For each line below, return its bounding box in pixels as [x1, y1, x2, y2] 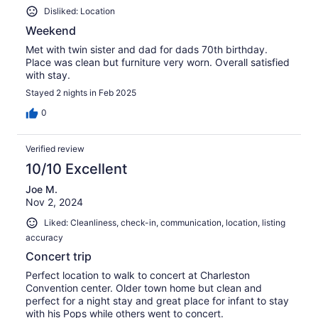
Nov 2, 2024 [26, 195, 83, 208]
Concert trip [26, 248, 92, 263]
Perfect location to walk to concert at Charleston [26, 268, 250, 281]
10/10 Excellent [26, 160, 127, 177]
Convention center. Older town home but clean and [26, 281, 262, 294]
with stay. [26, 68, 70, 81]
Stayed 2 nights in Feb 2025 [26, 87, 136, 98]
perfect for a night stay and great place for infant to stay [26, 294, 289, 307]
